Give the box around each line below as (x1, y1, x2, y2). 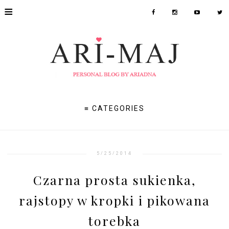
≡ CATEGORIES (84, 104, 145, 113)
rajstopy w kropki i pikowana (18, 191, 210, 209)
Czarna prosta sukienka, (33, 171, 196, 188)
